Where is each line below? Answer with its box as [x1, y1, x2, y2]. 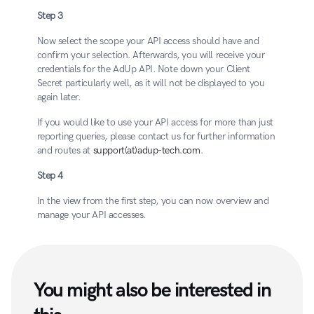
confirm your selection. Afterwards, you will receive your [36, 49, 265, 61]
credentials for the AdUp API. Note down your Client [36, 63, 251, 75]
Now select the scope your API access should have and [36, 35, 259, 47]
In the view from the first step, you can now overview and [36, 195, 269, 207]
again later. [36, 91, 81, 103]
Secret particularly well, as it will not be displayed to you [36, 77, 265, 89]
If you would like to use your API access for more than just [36, 116, 273, 128]
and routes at [36, 144, 93, 156]
